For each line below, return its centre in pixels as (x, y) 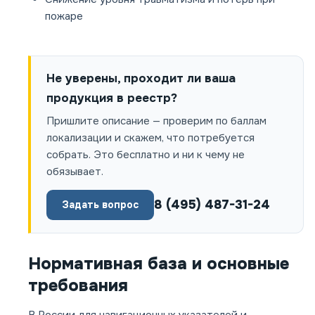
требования (78, 286)
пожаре (64, 17)
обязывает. (75, 172)
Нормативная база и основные (159, 264)
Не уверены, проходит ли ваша (141, 79)
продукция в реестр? (112, 98)
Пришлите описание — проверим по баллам (156, 121)
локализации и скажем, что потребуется (150, 138)
